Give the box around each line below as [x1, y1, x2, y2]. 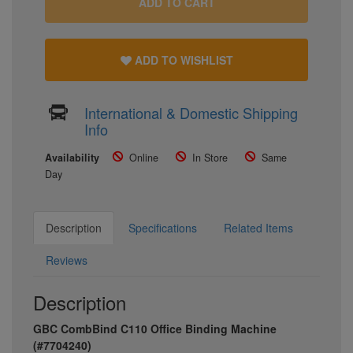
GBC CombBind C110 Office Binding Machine [33, 320, 277, 336]
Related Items [224, 219, 293, 236]
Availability [45, 150, 99, 165]
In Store [192, 150, 228, 165]
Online [129, 150, 158, 165]
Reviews [46, 251, 87, 268]
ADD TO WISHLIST [131, 52, 233, 69]
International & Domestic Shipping [84, 102, 298, 123]
